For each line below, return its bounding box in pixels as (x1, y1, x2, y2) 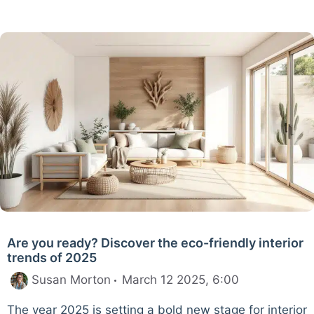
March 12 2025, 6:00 (122, 272, 239, 287)
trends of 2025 (7, 250, 97, 266)
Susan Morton (32, 272, 111, 287)
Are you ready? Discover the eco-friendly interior (7, 235, 303, 251)
